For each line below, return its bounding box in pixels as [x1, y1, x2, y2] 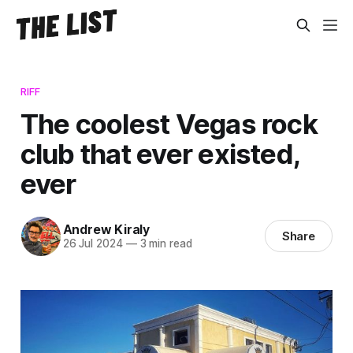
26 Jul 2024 [62, 237, 123, 251]
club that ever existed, [20, 136, 300, 170]
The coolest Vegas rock [20, 106, 318, 140]
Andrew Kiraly [62, 221, 150, 238]
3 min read [136, 237, 192, 251]
